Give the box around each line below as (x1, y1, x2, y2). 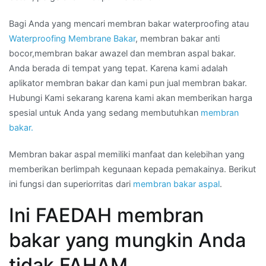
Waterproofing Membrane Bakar (9, 33, 135, 43)
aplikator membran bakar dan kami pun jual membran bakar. (9, 77, 247, 88)
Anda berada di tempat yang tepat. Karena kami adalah (9, 62, 228, 73)
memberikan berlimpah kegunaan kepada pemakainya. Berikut (9, 163, 256, 174)
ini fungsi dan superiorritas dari (9, 178, 133, 189)
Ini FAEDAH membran (9, 204, 204, 227)
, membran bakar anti (135, 33, 220, 43)
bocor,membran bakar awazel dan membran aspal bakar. (9, 47, 236, 58)
